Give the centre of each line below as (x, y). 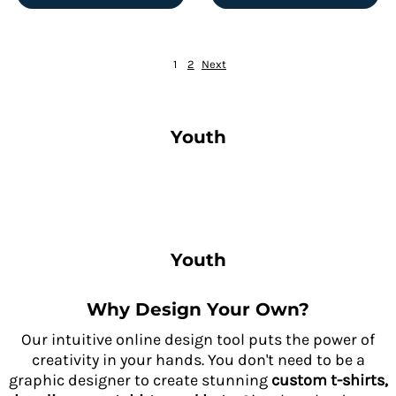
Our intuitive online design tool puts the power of (198, 339)
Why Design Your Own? (198, 309)
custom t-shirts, (329, 380)
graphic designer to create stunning (140, 380)
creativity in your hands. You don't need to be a (198, 360)
